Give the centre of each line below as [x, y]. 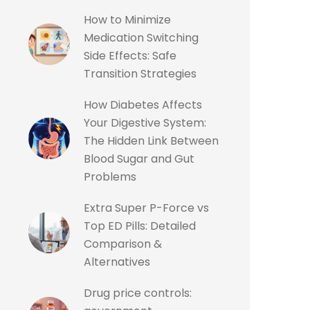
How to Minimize [127, 20]
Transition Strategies [140, 74]
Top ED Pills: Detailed [140, 226]
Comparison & [123, 244]
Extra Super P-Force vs [146, 208]
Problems [110, 177]
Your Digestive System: [145, 123]
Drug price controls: [138, 293]
